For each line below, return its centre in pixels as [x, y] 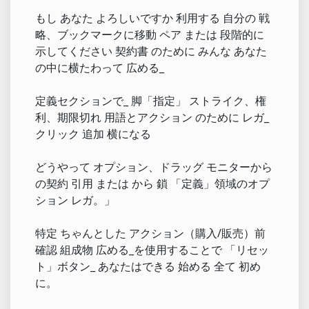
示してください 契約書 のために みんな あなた [151, 51]
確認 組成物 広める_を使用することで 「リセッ [152, 249]
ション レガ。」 [75, 200]
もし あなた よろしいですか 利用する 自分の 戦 [152, 18]
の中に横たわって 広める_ [100, 67]
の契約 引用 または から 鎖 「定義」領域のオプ [152, 183]
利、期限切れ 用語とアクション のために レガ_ [152, 117]
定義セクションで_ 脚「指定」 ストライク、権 [151, 100]
